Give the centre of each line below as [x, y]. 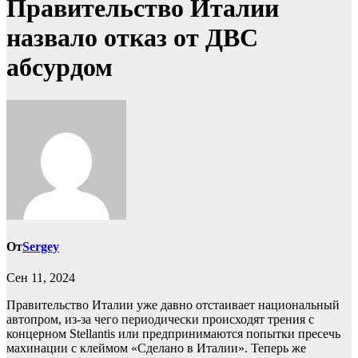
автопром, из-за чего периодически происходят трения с [160, 320]
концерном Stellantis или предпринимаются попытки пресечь [173, 334]
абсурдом [60, 68]
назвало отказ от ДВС [132, 38]
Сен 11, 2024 [41, 278]
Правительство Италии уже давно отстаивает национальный [173, 305]
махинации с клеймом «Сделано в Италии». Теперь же [156, 348]
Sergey [41, 247]
